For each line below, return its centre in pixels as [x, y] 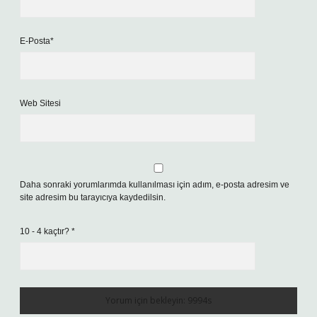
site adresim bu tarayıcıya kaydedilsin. [93, 197]
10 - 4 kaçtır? [46, 231]
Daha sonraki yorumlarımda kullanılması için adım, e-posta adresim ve [155, 185]
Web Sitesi [40, 103]
